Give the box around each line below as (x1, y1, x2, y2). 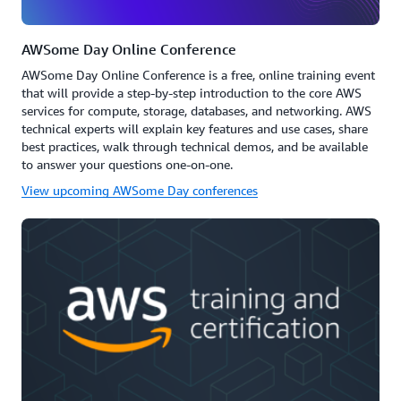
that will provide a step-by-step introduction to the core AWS (21, 84, 362, 100)
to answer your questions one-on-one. (21, 156, 233, 172)
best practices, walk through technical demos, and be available (21, 138, 368, 154)
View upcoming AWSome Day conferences (21, 182, 258, 198)
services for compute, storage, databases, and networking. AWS (21, 102, 371, 118)
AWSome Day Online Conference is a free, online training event (21, 66, 375, 82)
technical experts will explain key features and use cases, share (21, 120, 368, 136)
